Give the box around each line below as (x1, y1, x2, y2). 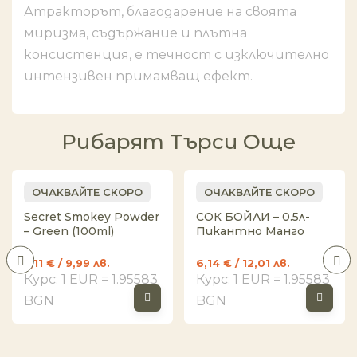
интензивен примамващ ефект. (24, 69, 253, 84)
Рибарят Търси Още (61, 128, 296, 155)
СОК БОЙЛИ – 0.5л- (196, 209, 310, 224)
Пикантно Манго (196, 223, 304, 238)
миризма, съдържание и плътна (24, 25, 247, 41)
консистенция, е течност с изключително (24, 47, 329, 62)
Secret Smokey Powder (24, 209, 159, 224)
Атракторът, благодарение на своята (24, 4, 296, 19)
